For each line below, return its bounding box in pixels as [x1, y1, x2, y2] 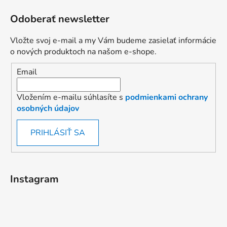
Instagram [10, 172, 59, 186]
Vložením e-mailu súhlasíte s [17, 91, 125, 103]
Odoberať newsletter [10, 12, 109, 26]
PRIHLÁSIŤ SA [30, 127, 85, 138]
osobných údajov [17, 102, 79, 114]
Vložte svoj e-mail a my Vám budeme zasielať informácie [10, 35, 216, 47]
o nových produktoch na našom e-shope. [10, 46, 157, 58]
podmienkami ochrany [125, 91, 208, 103]
